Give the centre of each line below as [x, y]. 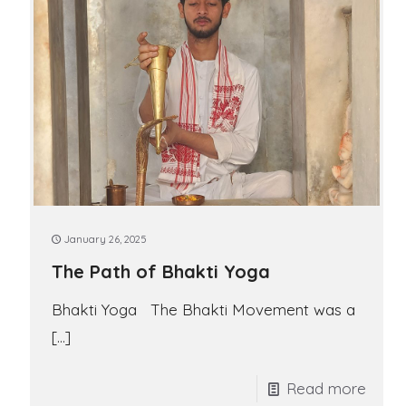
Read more [326, 389]
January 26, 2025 [105, 240]
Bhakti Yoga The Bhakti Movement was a [203, 310]
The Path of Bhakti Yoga [160, 272]
